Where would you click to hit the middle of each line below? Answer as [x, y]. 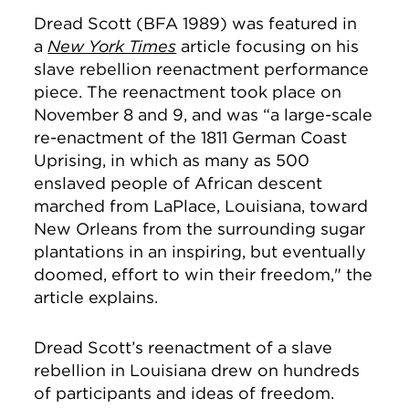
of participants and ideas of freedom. [184, 393]
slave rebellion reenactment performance [202, 69]
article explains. [96, 297]
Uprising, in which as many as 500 [172, 160]
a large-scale [322, 115]
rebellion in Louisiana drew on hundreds [197, 370]
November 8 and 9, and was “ [152, 115]
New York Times [112, 46]
